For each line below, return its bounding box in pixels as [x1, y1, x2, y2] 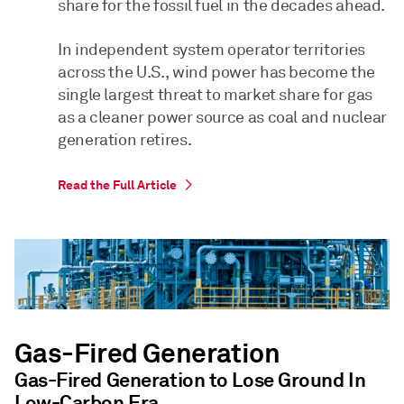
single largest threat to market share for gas [58, 85, 372, 106]
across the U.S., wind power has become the [58, 62, 375, 83]
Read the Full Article [58, 177, 177, 194]
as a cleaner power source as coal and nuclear [58, 107, 387, 128]
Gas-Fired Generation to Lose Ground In [14, 367, 366, 393]
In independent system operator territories [58, 40, 365, 60]
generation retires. [58, 130, 192, 151]
